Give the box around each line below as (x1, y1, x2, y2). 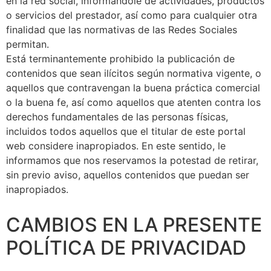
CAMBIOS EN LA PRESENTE (6, 212, 262, 237)
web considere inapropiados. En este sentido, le (6, 139, 226, 152)
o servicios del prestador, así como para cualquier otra (6, 8, 257, 21)
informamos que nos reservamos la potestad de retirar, (6, 154, 258, 166)
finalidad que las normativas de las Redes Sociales (6, 23, 237, 36)
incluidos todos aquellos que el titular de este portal (6, 125, 246, 137)
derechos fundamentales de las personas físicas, (6, 110, 228, 123)
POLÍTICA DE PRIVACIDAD (6, 235, 246, 260)
